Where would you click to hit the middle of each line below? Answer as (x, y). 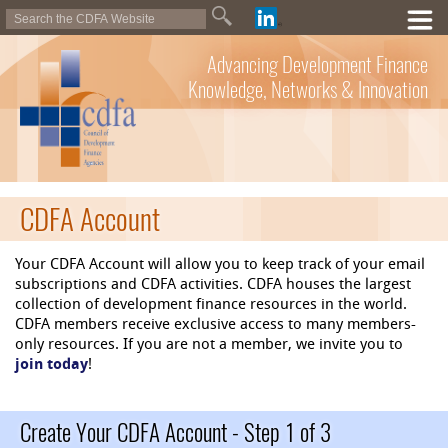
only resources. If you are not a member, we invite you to (209, 346)
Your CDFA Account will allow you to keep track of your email (220, 266)
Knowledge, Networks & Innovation (308, 89)
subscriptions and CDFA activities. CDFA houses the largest (213, 286)
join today (51, 366)
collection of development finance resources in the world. (211, 306)
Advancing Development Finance (317, 64)
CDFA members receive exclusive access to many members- (215, 326)
